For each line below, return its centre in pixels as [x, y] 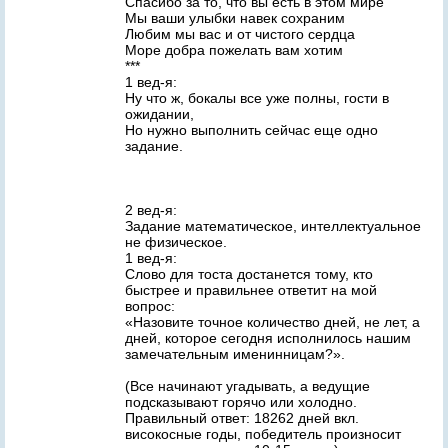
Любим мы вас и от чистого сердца [240, 34]
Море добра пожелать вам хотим [234, 50]
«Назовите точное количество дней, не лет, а [272, 322]
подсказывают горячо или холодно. [241, 402]
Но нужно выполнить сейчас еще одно [251, 130]
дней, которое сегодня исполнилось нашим [268, 338]
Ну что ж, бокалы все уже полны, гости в [257, 98]
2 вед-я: [151, 210]
